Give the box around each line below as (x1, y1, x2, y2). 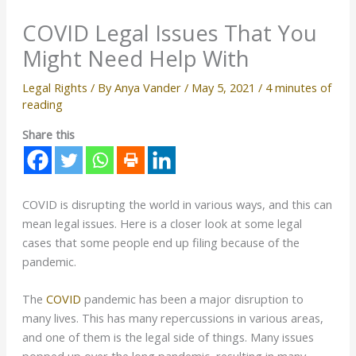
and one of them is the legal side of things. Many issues (21, 329, 314, 346)
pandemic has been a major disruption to (80, 291, 304, 308)
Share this (21, 126, 75, 142)
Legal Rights (21, 79, 87, 96)
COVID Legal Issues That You (21, 18, 317, 48)
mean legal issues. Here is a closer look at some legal (21, 215, 302, 231)
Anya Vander (114, 79, 184, 96)
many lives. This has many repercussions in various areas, (21, 310, 323, 327)
